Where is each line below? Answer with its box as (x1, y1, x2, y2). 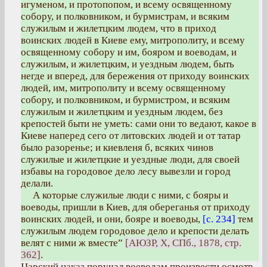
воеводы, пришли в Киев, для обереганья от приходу (21, 201, 250, 213)
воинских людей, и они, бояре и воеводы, (21, 213, 203, 225)
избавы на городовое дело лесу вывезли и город (21, 166, 231, 177)
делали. (21, 178, 53, 189)
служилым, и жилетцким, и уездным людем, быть (21, 58, 234, 70)
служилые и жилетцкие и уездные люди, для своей (21, 154, 240, 165)
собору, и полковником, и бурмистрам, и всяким (21, 11, 229, 22)
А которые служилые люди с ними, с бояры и (32, 190, 228, 201)
